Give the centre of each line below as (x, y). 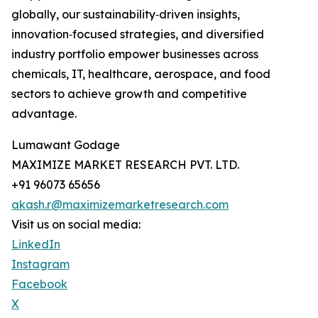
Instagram (40, 264)
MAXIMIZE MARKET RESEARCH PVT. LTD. (125, 165)
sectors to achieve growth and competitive (129, 94)
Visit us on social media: (76, 225)
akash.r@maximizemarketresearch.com (120, 205)
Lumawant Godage (66, 145)
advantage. (44, 114)
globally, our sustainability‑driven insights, (126, 15)
